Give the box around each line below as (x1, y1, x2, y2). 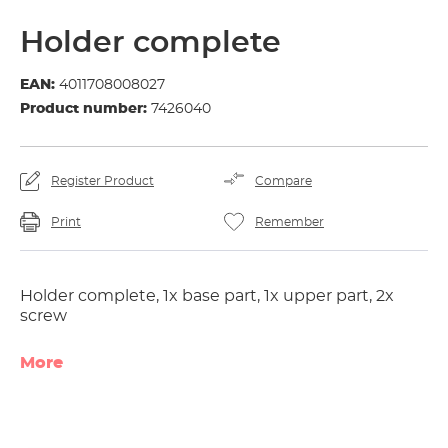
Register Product (51, 175, 154, 187)
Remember (255, 216, 324, 228)
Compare (255, 175, 312, 187)
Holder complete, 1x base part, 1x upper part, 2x (20, 288, 394, 304)
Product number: (20, 102, 151, 116)
